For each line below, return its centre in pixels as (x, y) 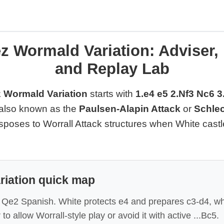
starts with (111, 94)
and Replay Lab (112, 68)
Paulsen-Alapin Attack (130, 109)
